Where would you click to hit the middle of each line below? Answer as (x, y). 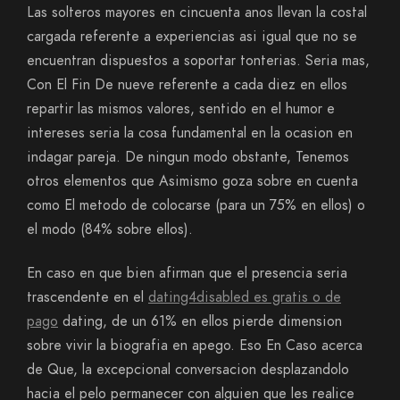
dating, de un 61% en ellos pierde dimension (200, 321)
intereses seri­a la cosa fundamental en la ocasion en (190, 133)
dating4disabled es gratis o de (245, 297)
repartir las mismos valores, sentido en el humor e (181, 109)
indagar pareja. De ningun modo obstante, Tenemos (188, 157)
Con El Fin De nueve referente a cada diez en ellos (187, 85)
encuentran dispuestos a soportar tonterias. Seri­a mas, (198, 61)
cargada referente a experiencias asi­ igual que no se (192, 37)
